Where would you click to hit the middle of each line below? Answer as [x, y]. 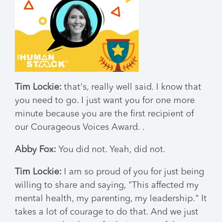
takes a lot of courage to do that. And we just [107, 212]
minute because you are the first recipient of [104, 114]
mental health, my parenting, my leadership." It [111, 199]
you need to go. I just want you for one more [105, 101]
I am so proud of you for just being [133, 172]
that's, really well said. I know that [131, 87]
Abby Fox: [35, 150]
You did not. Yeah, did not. [111, 150]
